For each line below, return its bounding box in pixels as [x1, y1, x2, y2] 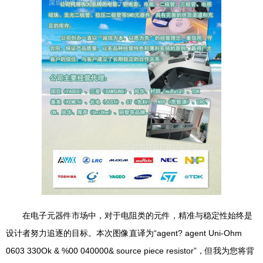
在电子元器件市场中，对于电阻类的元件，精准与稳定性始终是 [22, 211, 252, 220]
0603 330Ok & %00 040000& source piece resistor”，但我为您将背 [6, 246, 254, 255]
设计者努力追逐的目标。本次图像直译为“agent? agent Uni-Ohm [6, 228, 242, 238]
